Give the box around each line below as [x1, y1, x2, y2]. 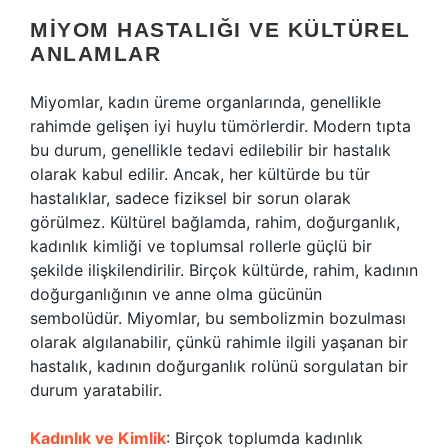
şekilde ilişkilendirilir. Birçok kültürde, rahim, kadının [30, 260, 418, 280]
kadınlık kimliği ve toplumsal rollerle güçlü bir [30, 236, 372, 256]
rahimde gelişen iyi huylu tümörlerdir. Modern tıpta [30, 116, 411, 136]
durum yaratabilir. [30, 380, 162, 400]
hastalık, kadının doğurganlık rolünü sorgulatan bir [30, 356, 408, 376]
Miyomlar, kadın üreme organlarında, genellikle [30, 92, 381, 112]
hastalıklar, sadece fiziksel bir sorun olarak [30, 188, 351, 208]
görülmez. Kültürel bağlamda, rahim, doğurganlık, [30, 212, 400, 232]
